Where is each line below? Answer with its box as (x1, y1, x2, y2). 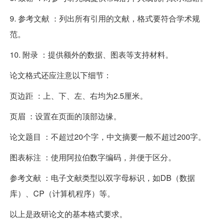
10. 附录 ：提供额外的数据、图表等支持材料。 (10, 48, 173, 60)
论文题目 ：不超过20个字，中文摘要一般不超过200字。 (10, 131, 206, 142)
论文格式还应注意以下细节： (10, 69, 111, 81)
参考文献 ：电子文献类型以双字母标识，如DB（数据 (10, 172, 195, 183)
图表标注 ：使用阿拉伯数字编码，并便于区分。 (10, 151, 176, 163)
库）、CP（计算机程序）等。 (10, 187, 115, 199)
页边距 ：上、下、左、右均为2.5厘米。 (10, 89, 148, 101)
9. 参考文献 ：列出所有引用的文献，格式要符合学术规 (10, 12, 200, 24)
